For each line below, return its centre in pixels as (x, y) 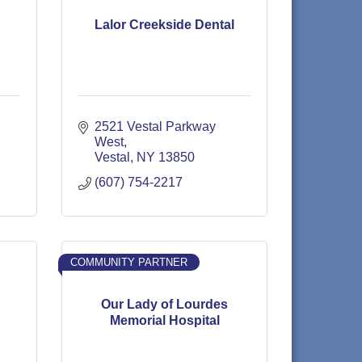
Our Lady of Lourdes (164, 304)
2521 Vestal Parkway (155, 126)
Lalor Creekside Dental (164, 24)
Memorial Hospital (164, 320)
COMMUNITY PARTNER (129, 262)
